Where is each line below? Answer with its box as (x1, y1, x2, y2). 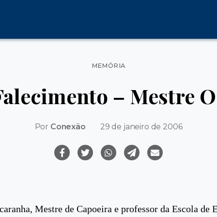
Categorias (108, 56, 155, 67)
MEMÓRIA (91, 62, 126, 69)
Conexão (50, 122, 86, 131)
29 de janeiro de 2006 (100, 122, 183, 131)
